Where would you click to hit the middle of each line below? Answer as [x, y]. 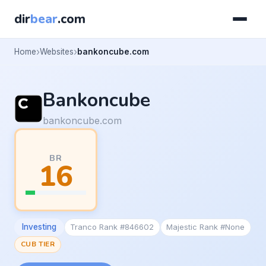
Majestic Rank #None [206, 227]
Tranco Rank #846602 [112, 227]
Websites [57, 51]
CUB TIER [38, 244]
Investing [39, 227]
